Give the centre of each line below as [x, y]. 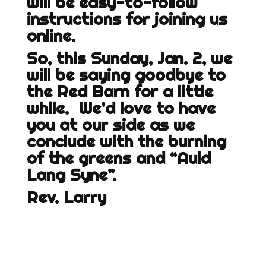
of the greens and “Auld [118, 158]
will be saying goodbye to [126, 75]
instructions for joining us [127, 19]
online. [51, 36]
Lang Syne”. [71, 175]
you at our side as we [110, 125]
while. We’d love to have [121, 108]
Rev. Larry [66, 197]
